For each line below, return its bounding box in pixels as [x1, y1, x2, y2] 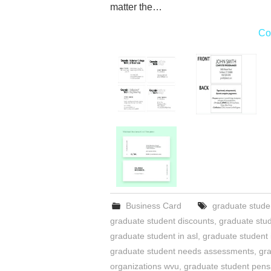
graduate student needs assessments [110, 246, 254, 256]
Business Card [126, 201, 182, 211]
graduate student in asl [110, 231, 198, 241]
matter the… [110, 2, 162, 12]
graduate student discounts [110, 216, 214, 226]
